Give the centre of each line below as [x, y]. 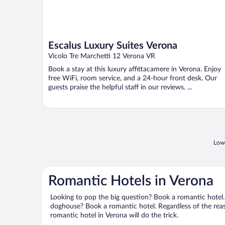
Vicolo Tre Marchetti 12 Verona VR [102, 57]
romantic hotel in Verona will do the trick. [114, 216]
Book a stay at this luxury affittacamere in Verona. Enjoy [135, 70]
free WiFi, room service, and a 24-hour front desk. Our [133, 79]
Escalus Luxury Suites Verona [113, 46]
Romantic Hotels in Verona [131, 181]
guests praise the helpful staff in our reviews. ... [120, 88]
